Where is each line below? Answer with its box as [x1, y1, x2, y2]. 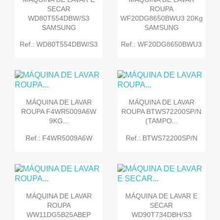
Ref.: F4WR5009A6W [25, 134, 92, 142]
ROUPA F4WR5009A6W [21, 108, 96, 116]
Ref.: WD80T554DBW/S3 [20, 40, 98, 48]
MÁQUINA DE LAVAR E [125, 192, 197, 200]
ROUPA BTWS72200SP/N [121, 108, 201, 116]
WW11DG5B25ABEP [27, 210, 91, 219]
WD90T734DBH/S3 [131, 210, 192, 219]
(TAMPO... [145, 117, 178, 125]
